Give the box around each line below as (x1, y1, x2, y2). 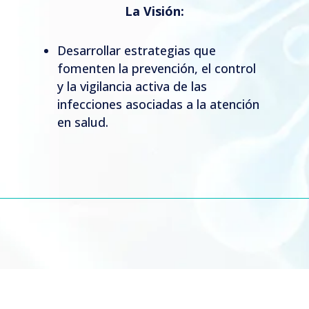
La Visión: (124, 2, 184, 19)
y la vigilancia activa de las (57, 77, 207, 94)
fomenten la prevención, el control (57, 59, 256, 77)
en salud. (57, 113, 108, 130)
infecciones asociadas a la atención (57, 95, 259, 112)
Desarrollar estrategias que (57, 41, 216, 59)
